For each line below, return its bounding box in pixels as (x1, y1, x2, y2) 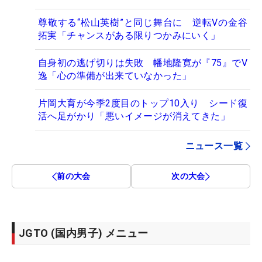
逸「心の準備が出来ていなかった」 (38, 70, 192, 82)
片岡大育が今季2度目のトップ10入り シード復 (38, 98, 247, 109)
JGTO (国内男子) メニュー (19, 227, 149, 240)
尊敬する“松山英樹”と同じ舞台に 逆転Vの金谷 (38, 17, 247, 29)
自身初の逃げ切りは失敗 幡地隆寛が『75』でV (38, 57, 247, 69)
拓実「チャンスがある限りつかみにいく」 (38, 30, 220, 42)
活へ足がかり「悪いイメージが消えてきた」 (38, 111, 230, 122)
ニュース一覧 (185, 140, 243, 152)
